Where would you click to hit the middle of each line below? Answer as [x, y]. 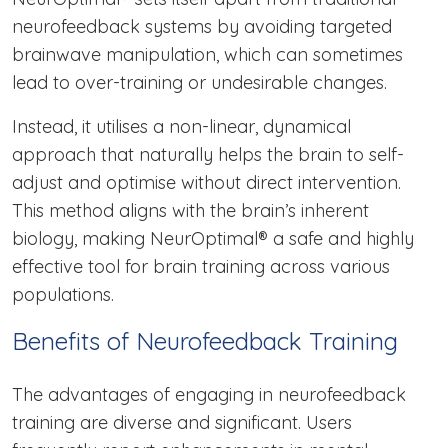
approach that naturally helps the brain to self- [208, 155]
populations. [63, 295]
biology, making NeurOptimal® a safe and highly [213, 239]
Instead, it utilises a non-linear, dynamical [181, 127]
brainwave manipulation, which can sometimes [207, 55]
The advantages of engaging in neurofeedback [209, 395]
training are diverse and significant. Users [182, 423]
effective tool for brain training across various [201, 267]
